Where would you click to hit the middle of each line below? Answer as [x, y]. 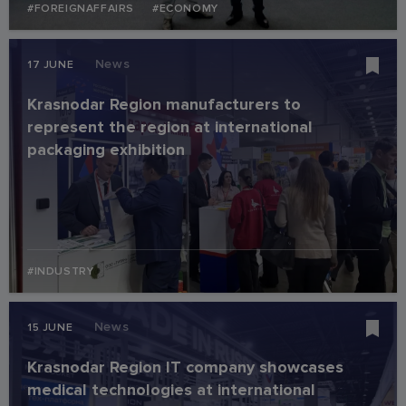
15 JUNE [52, 327]
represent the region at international [170, 126]
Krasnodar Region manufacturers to [164, 104]
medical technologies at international [171, 389]
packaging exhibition [106, 149]
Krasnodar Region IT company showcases [185, 367]
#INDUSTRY [61, 271]
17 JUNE [52, 64]
